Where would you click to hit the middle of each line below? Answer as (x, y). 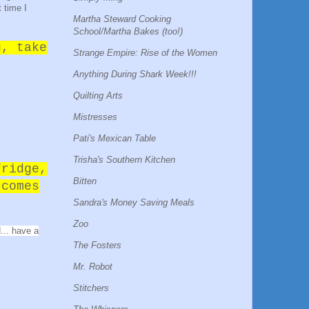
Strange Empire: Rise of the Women (145, 52)
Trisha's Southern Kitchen (124, 159)
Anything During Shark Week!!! (135, 74)
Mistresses (95, 117)
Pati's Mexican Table (114, 138)
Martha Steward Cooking (122, 19)
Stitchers (91, 288)
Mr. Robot (93, 266)
